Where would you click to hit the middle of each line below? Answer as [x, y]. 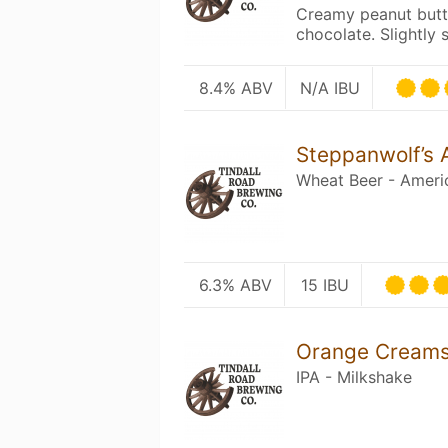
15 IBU [324, 285]
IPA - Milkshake [354, 377]
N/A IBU [330, 88]
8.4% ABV [235, 88]
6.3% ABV [236, 285]
